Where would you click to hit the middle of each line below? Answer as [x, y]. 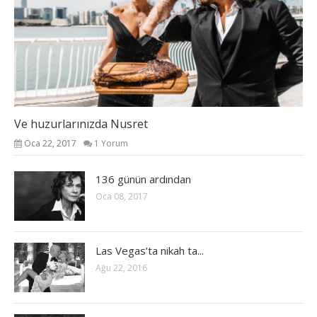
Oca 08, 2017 [122, 196]
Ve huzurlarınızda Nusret [81, 123]
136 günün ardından [143, 179]
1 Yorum [111, 143]
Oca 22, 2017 [50, 143]
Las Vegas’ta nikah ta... [150, 250]
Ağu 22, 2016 [121, 267]
